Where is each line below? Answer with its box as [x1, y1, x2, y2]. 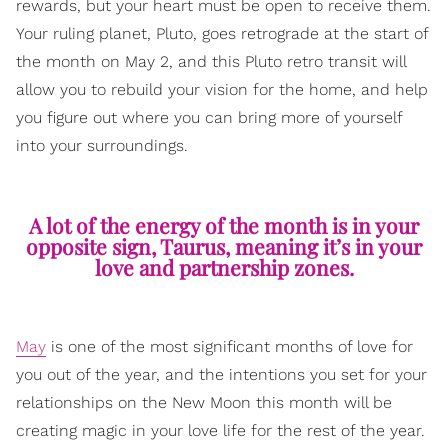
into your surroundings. [16, 136, 188, 156]
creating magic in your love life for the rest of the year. [16, 421, 425, 441]
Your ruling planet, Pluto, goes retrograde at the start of [16, 24, 428, 44]
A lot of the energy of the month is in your [29, 211, 419, 240]
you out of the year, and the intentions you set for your [16, 365, 427, 385]
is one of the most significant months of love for [46, 337, 413, 357]
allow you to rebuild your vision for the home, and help [16, 80, 428, 100]
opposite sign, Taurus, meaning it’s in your [26, 232, 422, 261]
